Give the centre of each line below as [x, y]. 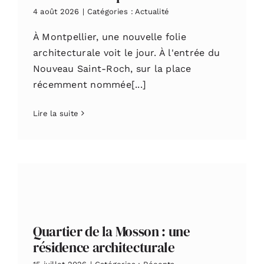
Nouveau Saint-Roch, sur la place [112, 68]
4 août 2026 [56, 11]
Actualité [152, 11]
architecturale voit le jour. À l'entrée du [126, 52]
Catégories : [111, 11]
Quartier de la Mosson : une [111, 232]
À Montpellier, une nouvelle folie [109, 37]
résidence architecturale [104, 248]
